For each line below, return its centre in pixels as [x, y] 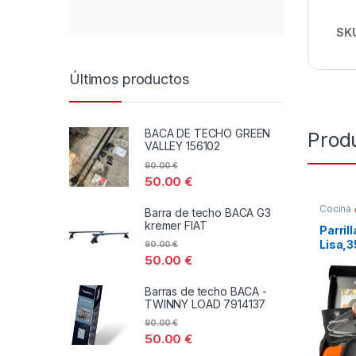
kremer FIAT [176, 225]
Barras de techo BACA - [206, 291]
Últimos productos [129, 79]
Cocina [337, 209]
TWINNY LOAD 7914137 [205, 304]
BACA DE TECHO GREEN [208, 133]
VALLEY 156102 [183, 146]
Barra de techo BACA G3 [208, 212]
